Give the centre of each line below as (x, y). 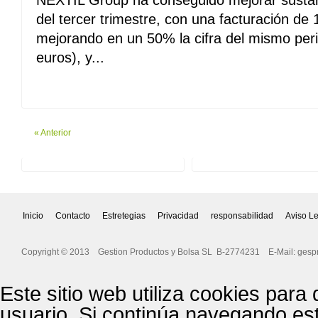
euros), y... (70, 57)
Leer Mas (62, 83)
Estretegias (124, 216)
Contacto (73, 216)
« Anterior (53, 133)
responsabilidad (242, 216)
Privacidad (178, 216)
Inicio (33, 216)
